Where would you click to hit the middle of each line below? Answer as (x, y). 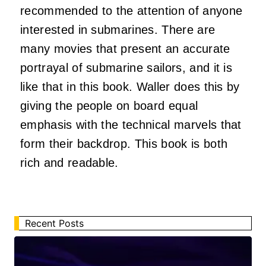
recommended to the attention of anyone (132, 10)
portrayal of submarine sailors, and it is (126, 67)
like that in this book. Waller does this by (130, 86)
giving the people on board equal (109, 105)
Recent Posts (54, 223)
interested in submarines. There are (118, 29)
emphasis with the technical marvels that (131, 124)
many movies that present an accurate (125, 48)
